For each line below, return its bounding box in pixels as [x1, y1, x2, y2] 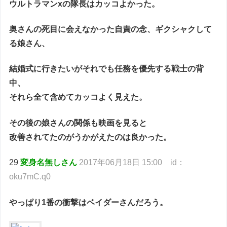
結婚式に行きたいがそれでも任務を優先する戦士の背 [9, 64, 204, 73]
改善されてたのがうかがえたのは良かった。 [9, 132, 172, 141]
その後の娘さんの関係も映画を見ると [9, 118, 147, 127]
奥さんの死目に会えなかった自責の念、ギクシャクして [9, 25, 212, 34]
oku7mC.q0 [9, 172, 51, 181]
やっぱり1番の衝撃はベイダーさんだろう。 [9, 198, 168, 207]
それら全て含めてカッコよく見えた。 [9, 93, 147, 102]
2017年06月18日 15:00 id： [79, 158, 185, 167]
